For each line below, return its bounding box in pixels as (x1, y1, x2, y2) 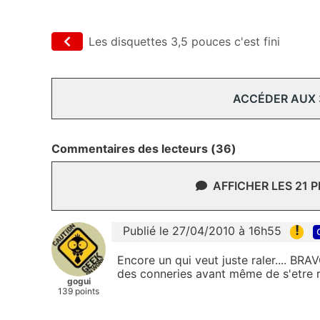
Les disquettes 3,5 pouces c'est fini (89, 34, 280, 49)
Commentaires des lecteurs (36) (51, 141, 236, 156)
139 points (58, 286, 99, 297)
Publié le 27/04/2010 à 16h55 (123, 224, 281, 239)
